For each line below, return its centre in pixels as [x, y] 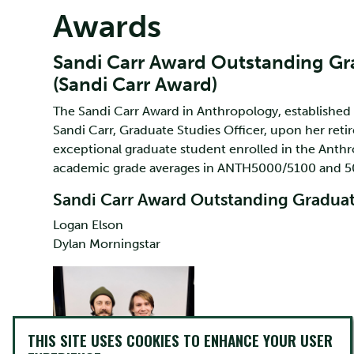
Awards [107, 26]
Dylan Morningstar [107, 244]
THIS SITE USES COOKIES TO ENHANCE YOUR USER [180, 340]
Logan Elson [88, 225]
